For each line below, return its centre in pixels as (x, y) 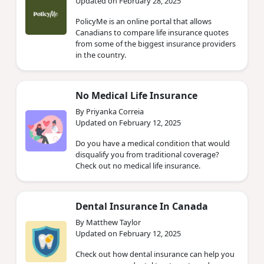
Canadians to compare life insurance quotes (152, 32)
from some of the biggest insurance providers (156, 43)
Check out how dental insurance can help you (155, 254)
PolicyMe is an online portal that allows (143, 21)
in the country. (101, 55)
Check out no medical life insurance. (138, 165)
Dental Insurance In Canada (142, 206)
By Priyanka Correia (110, 111)
